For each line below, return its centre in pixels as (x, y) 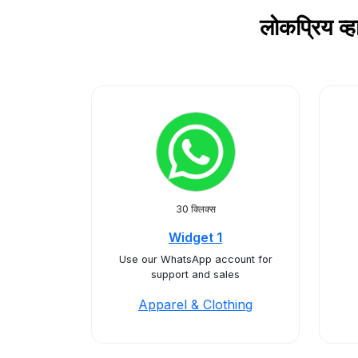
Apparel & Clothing (195, 304)
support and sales (195, 274)
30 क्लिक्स (195, 209)
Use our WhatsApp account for (195, 259)
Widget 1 (195, 237)
